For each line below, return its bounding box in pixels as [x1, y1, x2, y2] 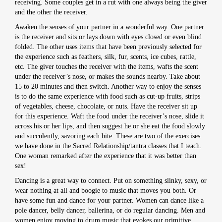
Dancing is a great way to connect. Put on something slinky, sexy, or [15, 177, 207, 184]
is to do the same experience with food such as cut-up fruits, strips [15, 93, 200, 100]
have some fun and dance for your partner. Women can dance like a [15, 197, 204, 204]
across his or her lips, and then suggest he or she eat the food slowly [15, 122, 205, 130]
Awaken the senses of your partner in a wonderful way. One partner [15, 23, 204, 31]
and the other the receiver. [15, 8, 88, 16]
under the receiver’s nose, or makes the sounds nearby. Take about [15, 73, 200, 80]
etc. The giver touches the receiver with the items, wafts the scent [15, 63, 198, 70]
